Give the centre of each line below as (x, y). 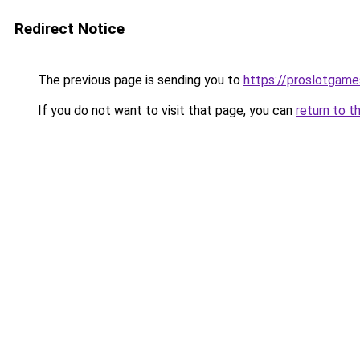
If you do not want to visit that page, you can (165, 110)
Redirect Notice (70, 29)
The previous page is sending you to (139, 80)
